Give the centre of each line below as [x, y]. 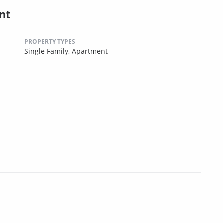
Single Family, [48, 51]
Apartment [90, 51]
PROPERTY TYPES [50, 41]
